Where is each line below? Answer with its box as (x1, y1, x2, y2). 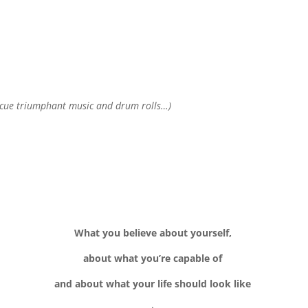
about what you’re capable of (83, 252, 225, 265)
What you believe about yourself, (74, 226, 234, 240)
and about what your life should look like (54, 277, 254, 291)
